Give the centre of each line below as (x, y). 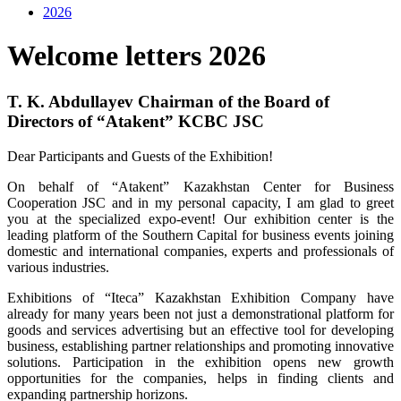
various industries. (60, 267)
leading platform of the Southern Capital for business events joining (200, 235)
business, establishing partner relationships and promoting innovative (200, 346)
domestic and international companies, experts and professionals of (200, 251)
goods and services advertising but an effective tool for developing (200, 329)
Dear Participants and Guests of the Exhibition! (142, 156)
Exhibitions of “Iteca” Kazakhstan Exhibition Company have (200, 297)
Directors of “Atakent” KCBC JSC (136, 121)
